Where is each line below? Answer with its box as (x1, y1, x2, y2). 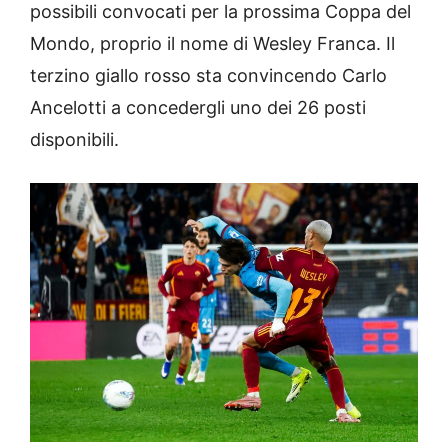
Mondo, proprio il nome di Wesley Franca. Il (30, 33, 395, 55)
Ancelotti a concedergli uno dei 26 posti (30, 97, 366, 119)
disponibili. (30, 129, 119, 151)
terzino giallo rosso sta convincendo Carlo (30, 65, 387, 87)
